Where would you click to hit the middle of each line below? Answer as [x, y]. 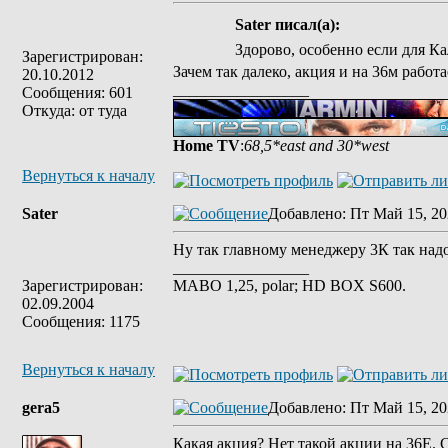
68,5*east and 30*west [316, 145]
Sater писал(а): [287, 24]
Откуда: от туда [74, 110]
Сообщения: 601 [77, 92]
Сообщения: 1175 [81, 321]
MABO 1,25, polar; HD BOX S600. [289, 285]
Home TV [206, 145]
